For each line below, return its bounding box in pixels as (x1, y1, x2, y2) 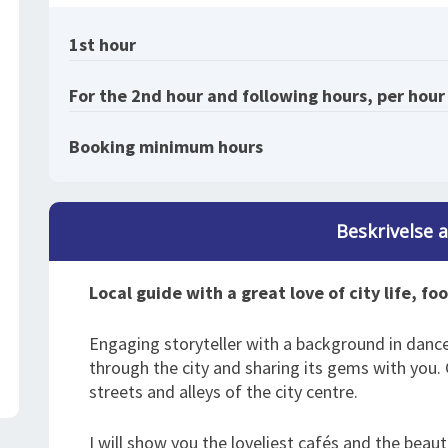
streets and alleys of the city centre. (89, 380, 358, 403)
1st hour (69, 33, 136, 56)
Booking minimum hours (69, 135, 263, 158)
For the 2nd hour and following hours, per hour (69, 84, 445, 107)
